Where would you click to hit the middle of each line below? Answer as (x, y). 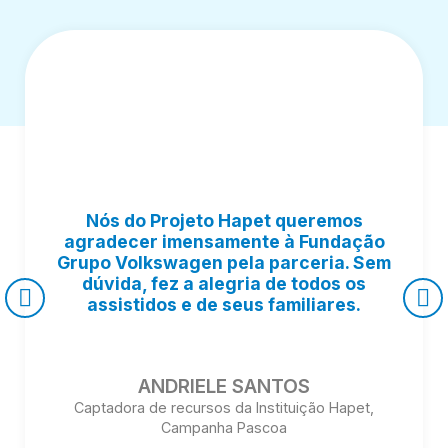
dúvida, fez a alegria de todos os (224, 283)
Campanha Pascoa (224, 427)
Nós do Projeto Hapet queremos (224, 220)
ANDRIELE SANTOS (224, 385)
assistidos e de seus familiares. (224, 304)
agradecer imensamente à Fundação (224, 241)
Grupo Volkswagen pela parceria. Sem (224, 262)
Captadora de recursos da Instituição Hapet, (224, 407)
